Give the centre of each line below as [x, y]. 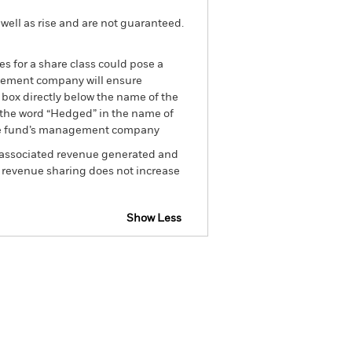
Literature [145, 330]
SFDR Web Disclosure [123, 262]
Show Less [154, 218]
